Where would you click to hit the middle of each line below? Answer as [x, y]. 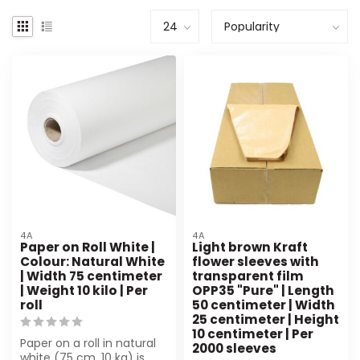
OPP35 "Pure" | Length [263, 290]
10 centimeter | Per [253, 333]
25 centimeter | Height [266, 319]
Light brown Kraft [250, 247]
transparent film [248, 276]
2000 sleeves [234, 348]
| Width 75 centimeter [91, 276]
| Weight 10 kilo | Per [84, 290]
